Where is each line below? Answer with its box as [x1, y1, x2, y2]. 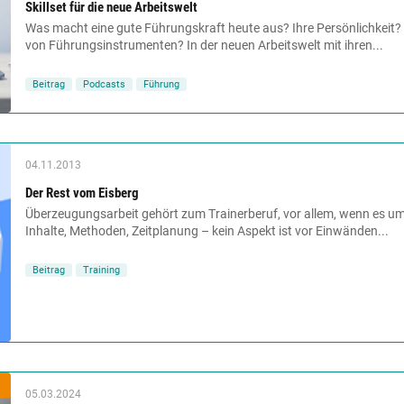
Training [83, 263, 120, 276]
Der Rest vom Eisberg [25, 184, 139, 201]
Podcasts [83, 78, 125, 90]
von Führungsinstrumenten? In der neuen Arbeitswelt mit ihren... [25, 37, 383, 52]
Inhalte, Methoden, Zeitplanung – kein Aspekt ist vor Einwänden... [25, 223, 389, 238]
